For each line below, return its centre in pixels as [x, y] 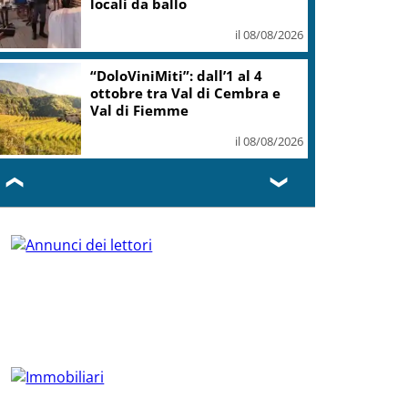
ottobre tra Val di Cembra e [186, 92]
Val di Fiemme [140, 110]
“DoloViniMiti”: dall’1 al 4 [177, 75]
